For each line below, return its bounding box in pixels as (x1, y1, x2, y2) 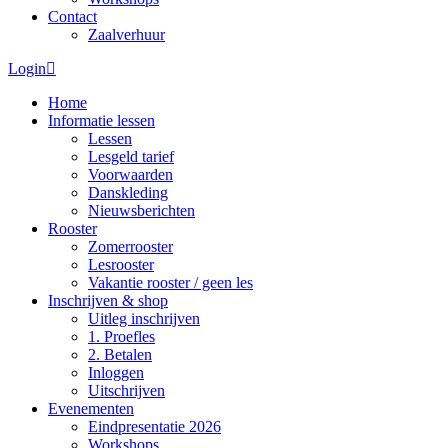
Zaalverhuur (88, 26, 165, 43)
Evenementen (48, 400, 134, 417)
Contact (48, 8, 97, 25)
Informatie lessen (48, 112, 155, 129)
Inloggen (88, 364, 144, 381)
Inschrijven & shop (48, 292, 168, 309)
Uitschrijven (88, 382, 165, 399)
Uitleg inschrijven (88, 310, 200, 327)
